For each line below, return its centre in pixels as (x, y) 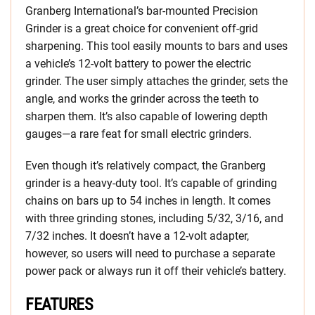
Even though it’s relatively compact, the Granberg (146, 166)
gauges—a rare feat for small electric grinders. (139, 134)
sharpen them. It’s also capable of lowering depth (147, 117)
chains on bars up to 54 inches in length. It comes (148, 201)
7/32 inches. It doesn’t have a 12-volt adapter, (137, 236)
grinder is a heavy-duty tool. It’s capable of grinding (151, 184)
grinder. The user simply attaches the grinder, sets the (156, 82)
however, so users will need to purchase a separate (150, 254)
